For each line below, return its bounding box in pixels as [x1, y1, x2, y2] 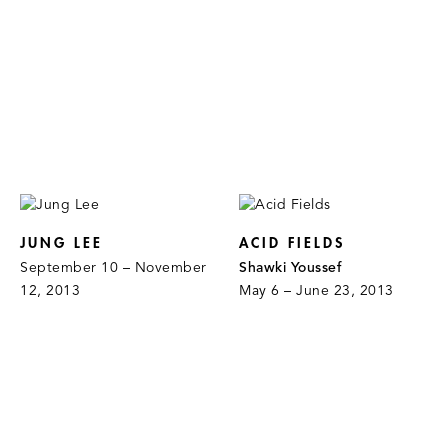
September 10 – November [20, 260, 207, 278]
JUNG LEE [20, 235, 103, 253]
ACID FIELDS [239, 235, 346, 253]
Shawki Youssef [239, 260, 343, 278]
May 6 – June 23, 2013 [239, 283, 394, 301]
